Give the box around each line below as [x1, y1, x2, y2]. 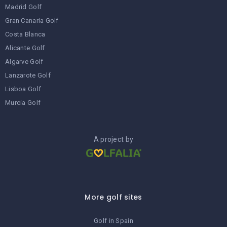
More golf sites [85, 192, 142, 202]
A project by [93, 135, 134, 143]
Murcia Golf [5, 98, 41, 106]
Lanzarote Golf [5, 71, 51, 79]
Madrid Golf [5, 3, 42, 11]
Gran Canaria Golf [5, 16, 59, 24]
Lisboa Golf [5, 85, 42, 93]
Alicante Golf [5, 44, 45, 52]
